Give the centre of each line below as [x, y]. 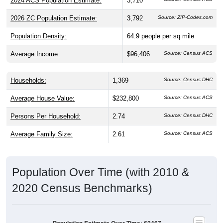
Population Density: [39, 36]
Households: [28, 80]
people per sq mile [168, 36]
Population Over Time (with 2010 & [101, 172]
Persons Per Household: [46, 116]
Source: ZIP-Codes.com [185, 17]
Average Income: [35, 54]
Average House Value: [43, 98]
